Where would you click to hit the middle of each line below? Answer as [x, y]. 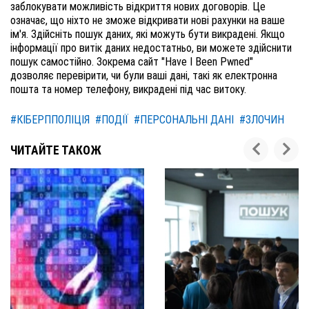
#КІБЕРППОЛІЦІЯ [50, 120]
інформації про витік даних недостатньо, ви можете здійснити [151, 48]
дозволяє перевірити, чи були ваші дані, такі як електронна [144, 76]
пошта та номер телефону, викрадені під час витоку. [128, 89]
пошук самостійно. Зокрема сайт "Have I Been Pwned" [132, 62]
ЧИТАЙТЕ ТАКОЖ [56, 150]
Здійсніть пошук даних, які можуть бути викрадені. [146, 34]
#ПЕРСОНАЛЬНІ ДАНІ [184, 120]
